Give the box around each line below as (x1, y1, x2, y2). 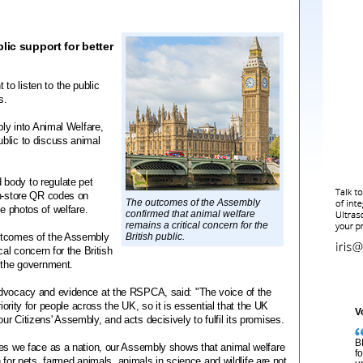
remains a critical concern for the (126, 220, 268, 231)
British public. (126, 231, 185, 242)
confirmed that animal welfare (126, 208, 255, 220)
